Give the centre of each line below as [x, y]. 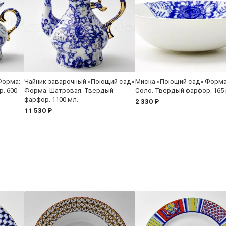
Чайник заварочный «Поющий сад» [79, 81]
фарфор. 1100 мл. [51, 99]
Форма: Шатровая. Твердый [69, 90]
